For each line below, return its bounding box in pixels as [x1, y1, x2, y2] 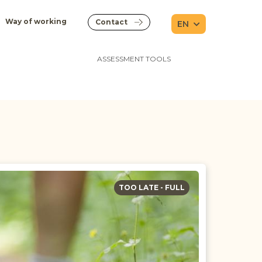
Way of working [5, 17, 67, 26]
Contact [95, 18, 127, 26]
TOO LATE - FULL [119, 183, 185, 192]
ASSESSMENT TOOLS [96, 54, 171, 63]
